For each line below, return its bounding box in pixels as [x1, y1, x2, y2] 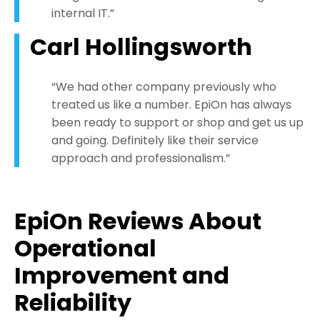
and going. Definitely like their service [51, 132, 259, 149]
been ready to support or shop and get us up [51, 114, 304, 131]
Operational [14, 232, 156, 265]
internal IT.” [51, 5, 114, 22]
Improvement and [14, 259, 229, 292]
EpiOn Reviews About [14, 205, 261, 238]
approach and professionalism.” [51, 150, 230, 167]
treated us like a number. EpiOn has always [51, 96, 291, 114]
